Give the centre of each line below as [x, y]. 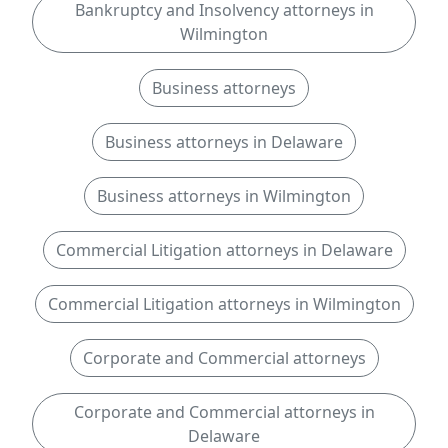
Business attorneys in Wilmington [224, 196]
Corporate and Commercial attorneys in [224, 412]
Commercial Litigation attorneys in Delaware [224, 250]
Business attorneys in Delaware [224, 142]
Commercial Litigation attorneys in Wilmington [224, 304]
